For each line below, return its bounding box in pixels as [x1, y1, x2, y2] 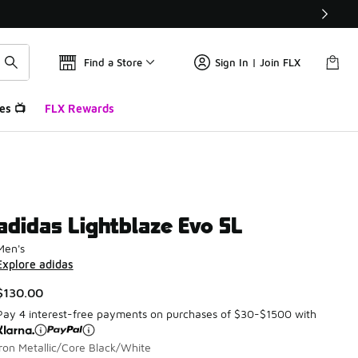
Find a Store [84, 56, 142, 69]
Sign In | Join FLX [215, 56, 300, 69]
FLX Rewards [44, 101, 114, 115]
